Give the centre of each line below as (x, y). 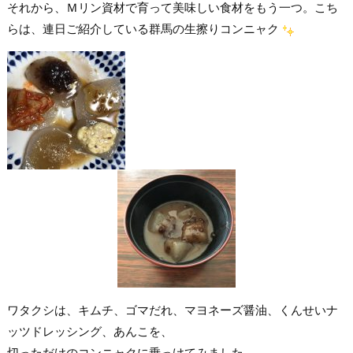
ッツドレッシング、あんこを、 (89, 331)
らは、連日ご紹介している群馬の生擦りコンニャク (143, 29)
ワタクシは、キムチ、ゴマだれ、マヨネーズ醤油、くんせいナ (172, 310)
